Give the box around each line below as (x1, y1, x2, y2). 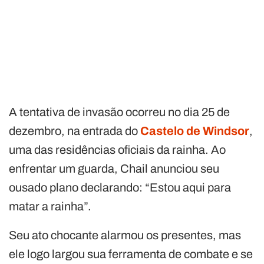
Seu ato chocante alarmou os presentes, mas (9, 228, 241, 242)
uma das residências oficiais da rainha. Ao (9, 143, 226, 156)
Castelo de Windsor (140, 124, 249, 137)
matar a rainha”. (9, 199, 91, 213)
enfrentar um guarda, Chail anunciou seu (9, 161, 219, 175)
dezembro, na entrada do (9, 124, 140, 137)
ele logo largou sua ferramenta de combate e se (9, 247, 253, 260)
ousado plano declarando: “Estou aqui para (9, 180, 231, 194)
